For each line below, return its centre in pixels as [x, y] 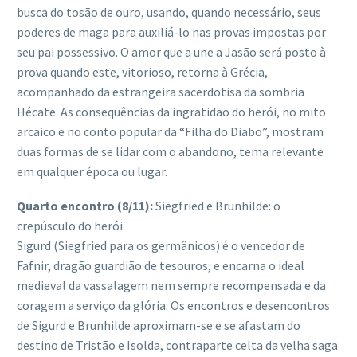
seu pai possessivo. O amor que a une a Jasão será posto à [171, 52]
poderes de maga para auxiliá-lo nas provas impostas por [171, 32]
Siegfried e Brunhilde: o [217, 205]
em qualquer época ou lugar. [92, 172]
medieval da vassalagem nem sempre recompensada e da [171, 285]
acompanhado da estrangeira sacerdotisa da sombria [161, 92]
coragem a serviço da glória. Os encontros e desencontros [173, 305]
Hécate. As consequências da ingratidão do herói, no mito [171, 112]
